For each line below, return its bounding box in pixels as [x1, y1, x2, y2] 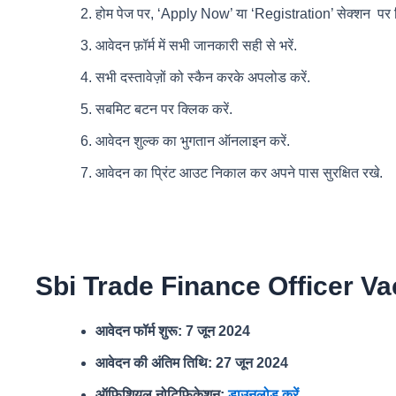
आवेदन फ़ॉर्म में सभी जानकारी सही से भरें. [95, 37, 297, 53]
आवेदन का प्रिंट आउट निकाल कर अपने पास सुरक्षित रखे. [95, 164, 383, 180]
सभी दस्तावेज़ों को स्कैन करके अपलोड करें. [95, 69, 310, 85]
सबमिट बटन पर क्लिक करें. [95, 101, 232, 117]
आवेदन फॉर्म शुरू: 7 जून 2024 [95, 323, 250, 339]
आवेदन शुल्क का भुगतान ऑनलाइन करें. [95, 133, 290, 148]
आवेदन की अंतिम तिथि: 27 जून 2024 [95, 354, 288, 370]
